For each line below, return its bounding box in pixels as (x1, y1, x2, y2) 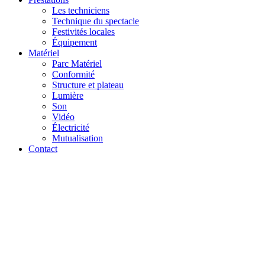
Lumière (52, 90, 83, 101)
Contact (28, 143, 57, 154)
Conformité (52, 69, 95, 79)
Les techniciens (52, 5, 109, 15)
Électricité (52, 122, 89, 132)
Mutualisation (52, 132, 103, 143)
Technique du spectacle (52, 15, 139, 26)
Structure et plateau (52, 79, 124, 90)
